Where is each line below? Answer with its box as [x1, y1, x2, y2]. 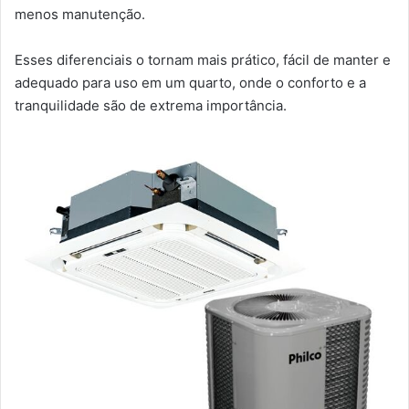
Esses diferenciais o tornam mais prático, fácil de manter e [15, 51, 391, 69]
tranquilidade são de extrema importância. [15, 97, 287, 115]
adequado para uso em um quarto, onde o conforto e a [15, 74, 366, 92]
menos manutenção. [15, 5, 145, 24]
